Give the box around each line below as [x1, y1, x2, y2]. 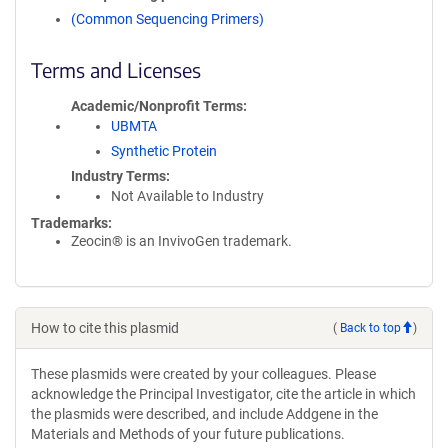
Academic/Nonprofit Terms [71, 98, 243, 114]
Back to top [340, 320, 401, 335]
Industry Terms [71, 168, 166, 184]
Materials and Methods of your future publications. [31, 426, 345, 442]
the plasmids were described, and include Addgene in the [31, 406, 378, 422]
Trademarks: [31, 215, 112, 231]
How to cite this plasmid [31, 320, 179, 336]
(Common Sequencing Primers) [71, 11, 264, 27]
